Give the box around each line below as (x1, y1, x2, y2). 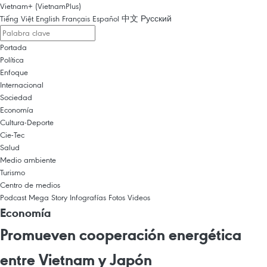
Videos (128, 192, 150, 203)
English (36, 13, 60, 24)
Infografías (70, 192, 106, 203)
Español (92, 13, 119, 24)
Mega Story (29, 192, 67, 203)
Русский (141, 13, 172, 24)
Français (62, 13, 90, 24)
